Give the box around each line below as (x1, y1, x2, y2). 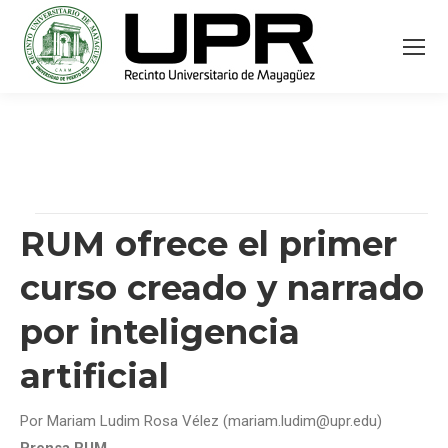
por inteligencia (20, 311, 300, 353)
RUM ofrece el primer (20, 223, 397, 265)
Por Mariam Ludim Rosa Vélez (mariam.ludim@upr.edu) (20, 412, 382, 430)
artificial (20, 355, 169, 397)
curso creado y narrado (20, 267, 424, 309)
